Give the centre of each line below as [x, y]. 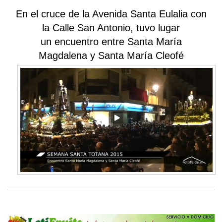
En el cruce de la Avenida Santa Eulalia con [111, 14]
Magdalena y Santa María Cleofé [111, 55]
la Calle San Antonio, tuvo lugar [111, 28]
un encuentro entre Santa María [111, 42]
